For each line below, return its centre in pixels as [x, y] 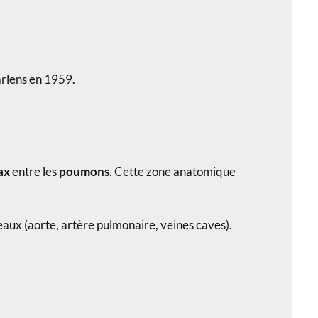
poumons [84, 171]
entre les [35, 171]
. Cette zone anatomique [172, 171]
